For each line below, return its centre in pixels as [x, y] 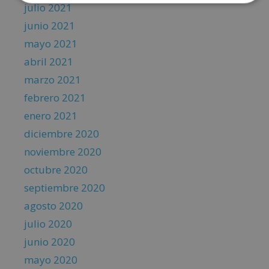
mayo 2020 [51, 260]
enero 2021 [51, 116]
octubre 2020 [56, 170]
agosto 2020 [53, 206]
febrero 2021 [55, 98]
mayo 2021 [51, 44]
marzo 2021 [53, 80]
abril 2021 [49, 62]
